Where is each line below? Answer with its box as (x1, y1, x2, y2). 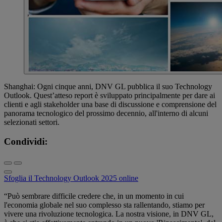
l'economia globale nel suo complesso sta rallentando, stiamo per (4, 201, 205, 210)
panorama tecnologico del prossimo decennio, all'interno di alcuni (4, 109, 208, 117)
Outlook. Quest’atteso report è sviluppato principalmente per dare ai (4, 91, 215, 100)
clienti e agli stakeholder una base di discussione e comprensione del (4, 100, 217, 109)
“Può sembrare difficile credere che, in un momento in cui (4, 192, 184, 201)
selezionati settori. (4, 117, 59, 126)
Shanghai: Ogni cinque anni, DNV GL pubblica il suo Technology (4, 82, 212, 91)
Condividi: (4, 136, 48, 147)
